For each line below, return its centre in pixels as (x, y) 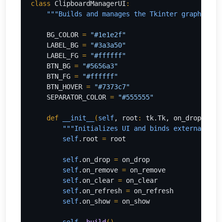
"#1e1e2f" (108, 35)
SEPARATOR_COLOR (78, 97)
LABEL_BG (64, 45)
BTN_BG (60, 66)
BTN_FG (60, 76)
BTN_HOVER (66, 87)
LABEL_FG (64, 55)
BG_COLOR (64, 35)
